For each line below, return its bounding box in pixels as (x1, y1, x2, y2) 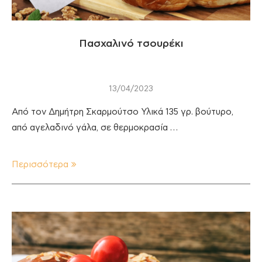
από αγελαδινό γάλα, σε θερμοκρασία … (12, 123, 178, 132)
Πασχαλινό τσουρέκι (78, 38, 184, 49)
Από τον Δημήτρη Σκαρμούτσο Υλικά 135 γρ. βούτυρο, (12, 107, 233, 116)
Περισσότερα (12, 160, 68, 169)
